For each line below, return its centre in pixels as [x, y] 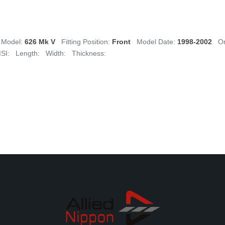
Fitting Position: [87, 42]
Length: [28, 53]
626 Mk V [40, 42]
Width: [56, 53]
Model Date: [157, 42]
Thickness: [89, 53]
